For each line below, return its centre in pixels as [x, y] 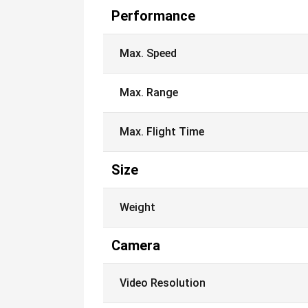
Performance [153, 16]
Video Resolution [163, 283]
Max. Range [149, 92]
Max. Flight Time [162, 132]
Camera [136, 245]
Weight [137, 207]
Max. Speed [148, 53]
